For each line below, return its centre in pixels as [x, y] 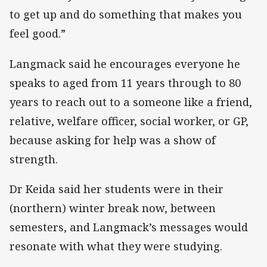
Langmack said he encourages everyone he [125, 63]
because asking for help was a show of [113, 140]
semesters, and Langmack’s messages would [129, 227]
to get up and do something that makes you [126, 15]
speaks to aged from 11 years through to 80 [125, 83]
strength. [37, 159]
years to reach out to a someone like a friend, [131, 102]
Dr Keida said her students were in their [117, 189]
